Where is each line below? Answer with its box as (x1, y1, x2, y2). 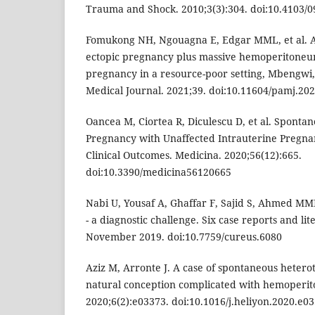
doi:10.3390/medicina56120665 (86, 165, 231, 179)
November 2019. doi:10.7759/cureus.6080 (86, 230, 282, 244)
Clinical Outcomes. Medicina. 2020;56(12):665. (86, 148, 302, 162)
